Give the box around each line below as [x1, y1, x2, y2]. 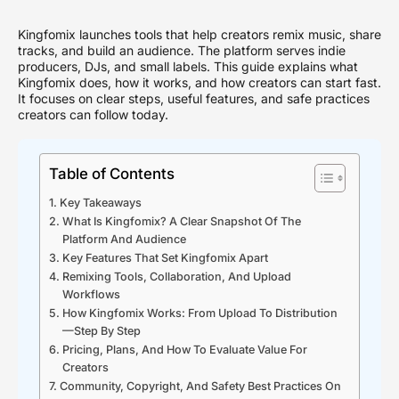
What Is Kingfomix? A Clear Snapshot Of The [61, 214, 301, 228]
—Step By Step [61, 323, 141, 338]
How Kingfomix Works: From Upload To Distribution [61, 305, 338, 320]
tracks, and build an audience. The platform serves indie [18, 42, 346, 58]
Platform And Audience [61, 232, 186, 246]
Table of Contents [49, 164, 175, 183]
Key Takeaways [59, 195, 142, 209]
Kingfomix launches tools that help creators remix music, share [18, 26, 381, 42]
